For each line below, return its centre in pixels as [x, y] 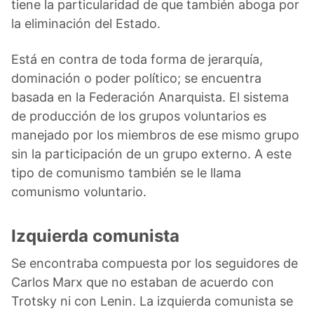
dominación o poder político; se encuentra [136, 78]
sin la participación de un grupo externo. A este [151, 153]
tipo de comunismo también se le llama [126, 172]
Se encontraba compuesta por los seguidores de [155, 263]
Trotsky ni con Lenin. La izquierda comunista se [152, 301]
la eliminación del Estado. [86, 23]
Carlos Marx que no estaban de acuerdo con [143, 282]
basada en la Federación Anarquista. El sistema [150, 97]
